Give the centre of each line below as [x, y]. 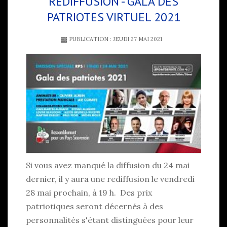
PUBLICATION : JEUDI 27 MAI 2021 [115, 39]
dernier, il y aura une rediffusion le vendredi [110, 179]
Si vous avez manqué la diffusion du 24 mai [108, 165]
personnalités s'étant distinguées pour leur [110, 220]
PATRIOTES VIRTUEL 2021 [113, 17]
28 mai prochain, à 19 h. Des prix [89, 193]
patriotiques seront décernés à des [94, 206]
